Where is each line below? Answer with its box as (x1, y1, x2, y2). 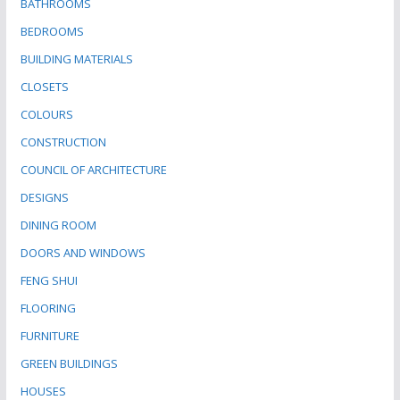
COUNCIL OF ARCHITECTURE (20, 161, 167, 178)
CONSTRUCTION (20, 133, 106, 150)
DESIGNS (20, 188, 69, 205)
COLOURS (20, 105, 73, 122)
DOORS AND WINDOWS (20, 244, 146, 261)
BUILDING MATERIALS (20, 50, 133, 67)
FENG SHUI (20, 271, 78, 288)
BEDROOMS (20, 22, 84, 39)
